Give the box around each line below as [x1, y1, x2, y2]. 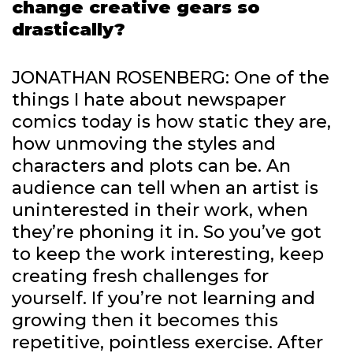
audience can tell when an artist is [12, 177, 318, 199]
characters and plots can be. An [12, 155, 291, 177]
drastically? [12, 19, 125, 41]
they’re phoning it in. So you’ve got [12, 221, 321, 243]
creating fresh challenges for [12, 266, 269, 288]
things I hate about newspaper [12, 89, 286, 111]
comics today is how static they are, [12, 111, 331, 133]
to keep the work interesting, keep [12, 243, 324, 266]
